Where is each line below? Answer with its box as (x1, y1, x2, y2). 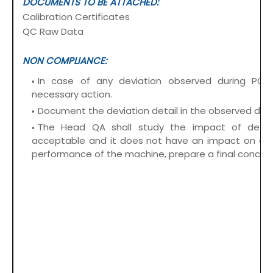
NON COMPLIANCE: (23, 54, 107, 68)
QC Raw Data (23, 25, 83, 38)
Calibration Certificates (23, 10, 130, 24)
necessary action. (32, 88, 112, 101)
